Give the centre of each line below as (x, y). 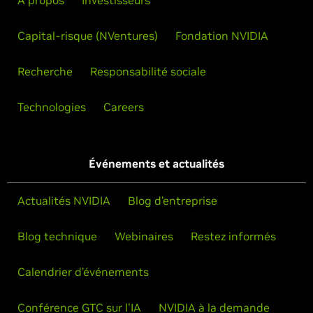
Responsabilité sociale (148, 71)
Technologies (52, 107)
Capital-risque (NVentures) (88, 36)
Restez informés (233, 236)
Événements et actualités (156, 163)
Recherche (45, 71)
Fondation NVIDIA (222, 36)
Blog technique (57, 236)
